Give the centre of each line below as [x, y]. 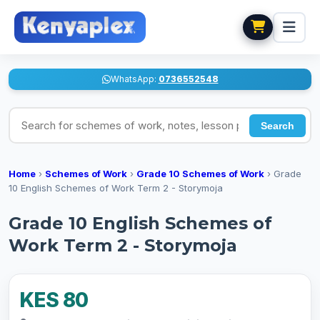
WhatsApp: [134, 79]
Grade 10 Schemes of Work [200, 174]
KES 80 [54, 300]
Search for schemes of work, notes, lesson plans [142, 115]
